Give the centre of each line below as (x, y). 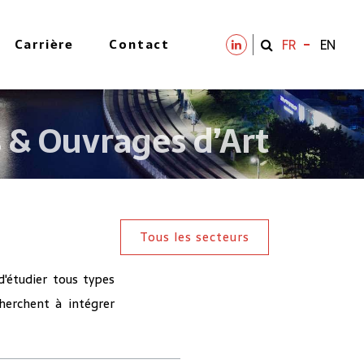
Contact (139, 44)
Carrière (44, 44)
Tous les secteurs (195, 237)
